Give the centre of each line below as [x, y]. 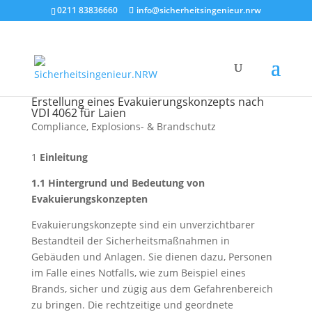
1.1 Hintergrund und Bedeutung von [118, 183]
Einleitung [63, 157]
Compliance [58, 126]
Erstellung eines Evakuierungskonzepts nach [147, 102]
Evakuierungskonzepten [89, 199]
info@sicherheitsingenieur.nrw [198, 10]
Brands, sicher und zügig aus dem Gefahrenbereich [152, 289]
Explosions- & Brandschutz [153, 126]
